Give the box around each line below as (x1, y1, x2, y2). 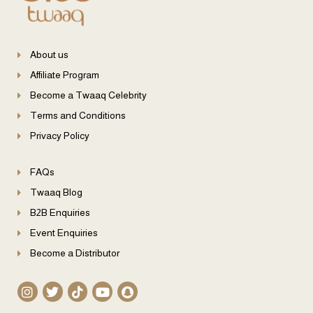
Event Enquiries (29, 227, 98, 239)
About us (29, 49, 68, 61)
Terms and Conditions (29, 110, 126, 122)
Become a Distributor (29, 247, 119, 259)
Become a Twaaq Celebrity (29, 89, 147, 101)
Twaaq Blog (29, 187, 82, 198)
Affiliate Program (29, 69, 99, 81)
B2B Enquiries (29, 207, 90, 219)
